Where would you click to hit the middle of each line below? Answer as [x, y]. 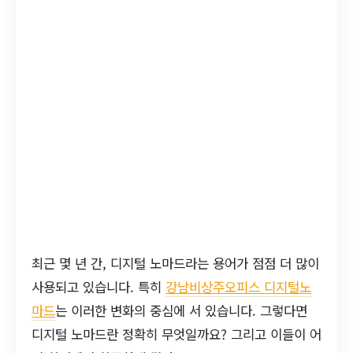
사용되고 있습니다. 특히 [98, 287]
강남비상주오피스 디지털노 [238, 287]
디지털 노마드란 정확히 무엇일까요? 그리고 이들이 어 [176, 334]
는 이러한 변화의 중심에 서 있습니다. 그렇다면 [181, 310]
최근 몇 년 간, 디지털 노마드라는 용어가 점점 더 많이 [175, 263]
